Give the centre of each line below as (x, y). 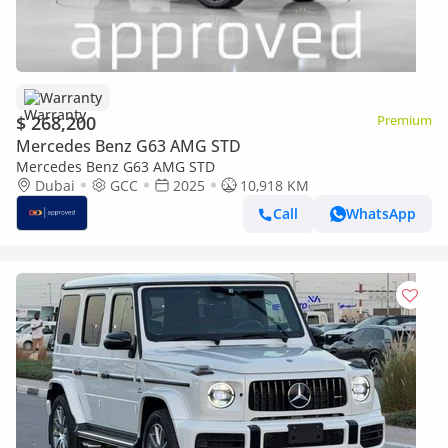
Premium (404, 119)
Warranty (71, 97)
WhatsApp (381, 214)
